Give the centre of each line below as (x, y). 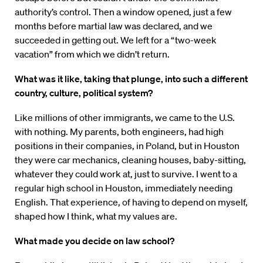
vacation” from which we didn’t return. (92, 54)
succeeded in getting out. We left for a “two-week (116, 40)
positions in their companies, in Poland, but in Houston (127, 146)
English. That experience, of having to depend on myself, (131, 202)
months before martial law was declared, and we (114, 26)
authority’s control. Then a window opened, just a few (123, 12)
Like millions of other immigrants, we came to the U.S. (125, 118)
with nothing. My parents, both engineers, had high (119, 132)
